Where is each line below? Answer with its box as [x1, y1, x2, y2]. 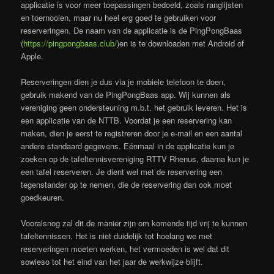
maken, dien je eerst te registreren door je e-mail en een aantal [21, 127, 243, 139]
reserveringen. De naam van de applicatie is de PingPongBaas [21, 24, 243, 36]
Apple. [21, 50, 44, 62]
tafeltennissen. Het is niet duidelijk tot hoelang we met [21, 230, 213, 242]
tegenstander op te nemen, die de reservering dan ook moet [21, 178, 232, 190]
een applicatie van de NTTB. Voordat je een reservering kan [21, 114, 232, 126]
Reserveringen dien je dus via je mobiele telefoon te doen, [21, 75, 226, 87]
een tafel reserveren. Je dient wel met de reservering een [21, 165, 223, 177]
